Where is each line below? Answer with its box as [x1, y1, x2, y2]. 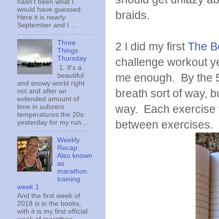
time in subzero [17, 103, 65, 110]
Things [57, 47, 79, 55]
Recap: [57, 144, 80, 152]
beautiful [57, 71, 84, 79]
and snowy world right [17, 79, 85, 87]
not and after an [17, 87, 66, 95]
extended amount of [17, 95, 79, 103]
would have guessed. [17, 6, 83, 14]
